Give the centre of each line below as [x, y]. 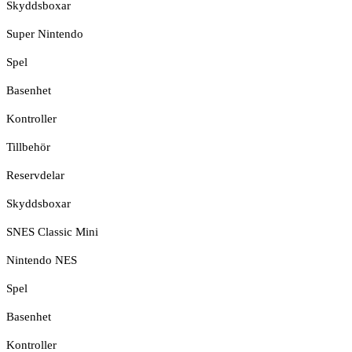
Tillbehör [28, 147]
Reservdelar [35, 175]
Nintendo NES [42, 260]
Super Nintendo [45, 33]
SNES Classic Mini [52, 231]
